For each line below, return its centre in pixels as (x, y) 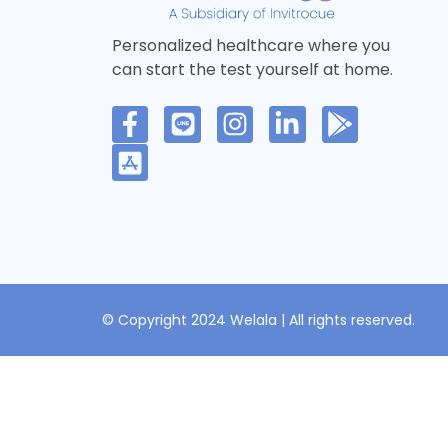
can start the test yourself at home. (252, 70)
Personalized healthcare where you (251, 46)
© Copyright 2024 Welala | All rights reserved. (258, 320)
